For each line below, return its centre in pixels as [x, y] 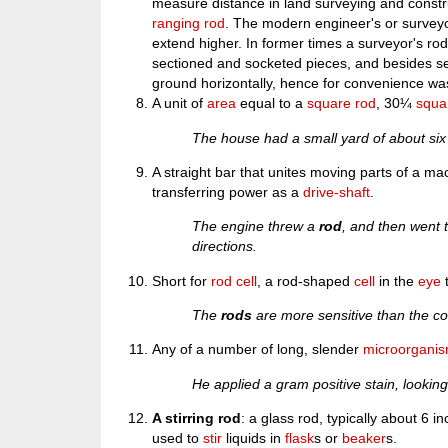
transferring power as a [228, 191]
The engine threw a [256, 226]
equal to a [272, 103]
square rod [342, 103]
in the [397, 280]
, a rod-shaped [306, 280]
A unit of [180, 103]
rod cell [234, 280]
